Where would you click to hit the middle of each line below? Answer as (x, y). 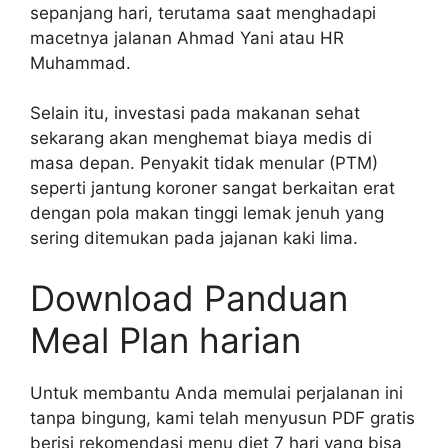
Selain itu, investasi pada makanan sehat (195, 113)
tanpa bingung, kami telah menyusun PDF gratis (222, 417)
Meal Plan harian (165, 339)
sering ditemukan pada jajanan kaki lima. (194, 238)
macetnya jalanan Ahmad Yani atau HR (187, 37)
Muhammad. (80, 62)
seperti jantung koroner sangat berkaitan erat (212, 188)
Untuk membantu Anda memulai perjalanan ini (216, 392)
